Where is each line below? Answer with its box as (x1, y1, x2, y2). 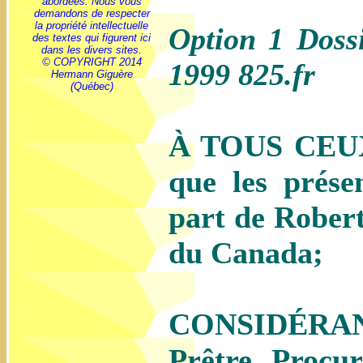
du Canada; (169, 236, 323, 270)
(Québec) (70, 80, 113, 92)
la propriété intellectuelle (35, 19, 149, 32)
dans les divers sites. (41, 44, 143, 56)
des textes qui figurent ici (32, 32, 152, 44)
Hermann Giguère (51, 68, 133, 80)
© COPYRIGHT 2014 (42, 56, 142, 68)
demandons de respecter (34, 7, 150, 19)
